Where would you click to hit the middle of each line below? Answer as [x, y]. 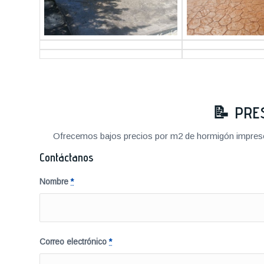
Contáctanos [66, 157]
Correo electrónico [74, 242]
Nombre [55, 181]
